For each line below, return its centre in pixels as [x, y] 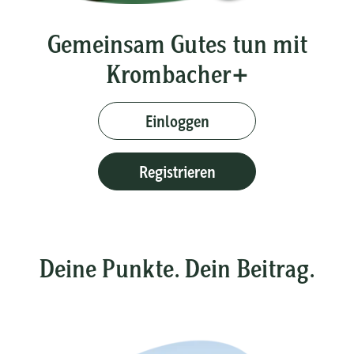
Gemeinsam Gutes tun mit [177, 43]
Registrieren [177, 171]
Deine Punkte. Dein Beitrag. [177, 268]
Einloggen [177, 121]
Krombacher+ [177, 73]
